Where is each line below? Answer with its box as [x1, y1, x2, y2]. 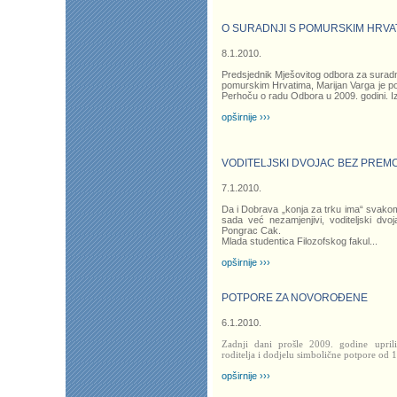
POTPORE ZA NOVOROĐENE [221, 292, 368, 305]
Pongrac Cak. [221, 225, 281, 237]
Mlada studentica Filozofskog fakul [221, 236, 370, 247]
